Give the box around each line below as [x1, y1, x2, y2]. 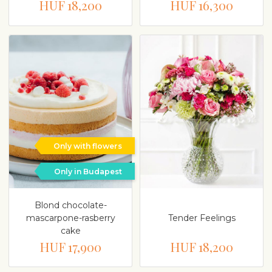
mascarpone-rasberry [25, 212, 115, 223]
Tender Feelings [168, 212, 236, 223]
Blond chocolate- [34, 199, 107, 211]
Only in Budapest [53, 166, 122, 176]
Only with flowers [53, 141, 122, 151]
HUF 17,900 [39, 237, 101, 255]
